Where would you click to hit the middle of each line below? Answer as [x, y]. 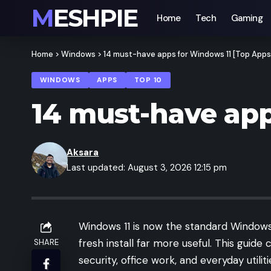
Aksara [83, 153]
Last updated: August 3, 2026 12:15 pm [147, 168]
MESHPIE [95, 18]
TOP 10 [148, 80]
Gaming [247, 18]
